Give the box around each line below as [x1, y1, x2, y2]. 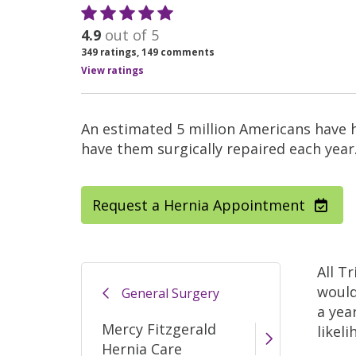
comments [158, 45, 215, 59]
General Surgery [122, 284, 219, 303]
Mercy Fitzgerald [102, 319, 216, 339]
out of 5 [105, 25, 159, 45]
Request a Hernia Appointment [92, 195, 306, 215]
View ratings [81, 64, 144, 77]
